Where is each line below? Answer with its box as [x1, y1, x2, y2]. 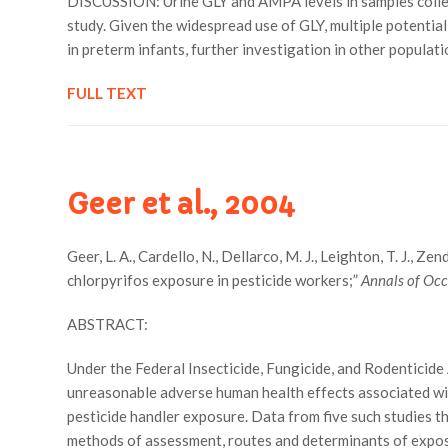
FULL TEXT [67, 84, 148, 102]
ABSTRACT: [67, 315, 149, 333]
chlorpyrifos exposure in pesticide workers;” [67, 271, 362, 289]
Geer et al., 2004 [67, 187, 296, 222]
